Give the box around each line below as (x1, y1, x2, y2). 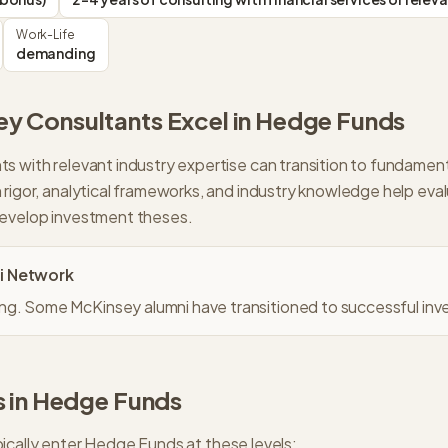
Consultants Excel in (22, 105, 256, 135)
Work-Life (15, 27, 75, 42)
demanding (15, 44, 96, 62)
